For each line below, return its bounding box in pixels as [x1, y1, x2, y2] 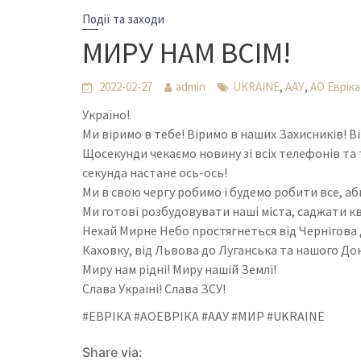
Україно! [82, 106, 130, 122]
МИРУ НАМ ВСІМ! [82, 34, 291, 71]
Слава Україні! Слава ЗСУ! [82, 280, 226, 297]
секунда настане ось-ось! [82, 164, 227, 180]
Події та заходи [82, 10, 164, 27]
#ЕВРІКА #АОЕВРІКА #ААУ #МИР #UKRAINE [82, 307, 325, 324]
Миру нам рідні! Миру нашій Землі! [82, 260, 276, 277]
